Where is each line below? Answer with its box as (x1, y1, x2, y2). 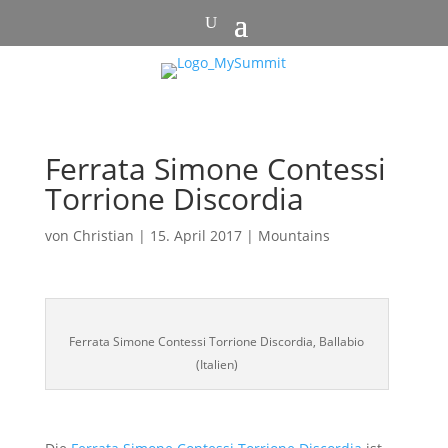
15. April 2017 (149, 226, 242, 245)
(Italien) (195, 356, 238, 373)
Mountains (257, 226, 330, 245)
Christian (72, 226, 134, 245)
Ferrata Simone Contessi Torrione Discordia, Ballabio (69, 333, 365, 350)
